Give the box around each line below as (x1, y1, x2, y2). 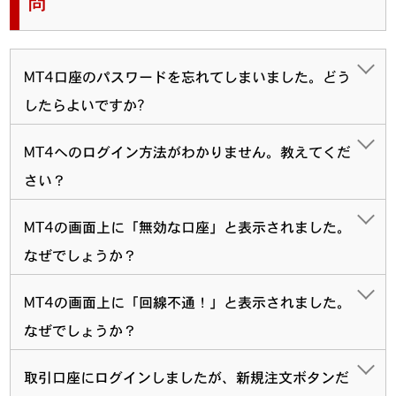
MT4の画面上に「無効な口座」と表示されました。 (24, 217, 352, 236)
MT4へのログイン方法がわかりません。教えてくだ (24, 142, 352, 161)
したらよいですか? (24, 95, 146, 114)
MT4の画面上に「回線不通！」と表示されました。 (24, 293, 352, 311)
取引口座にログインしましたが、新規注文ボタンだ (24, 368, 350, 386)
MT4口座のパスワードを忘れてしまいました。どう (24, 67, 352, 86)
